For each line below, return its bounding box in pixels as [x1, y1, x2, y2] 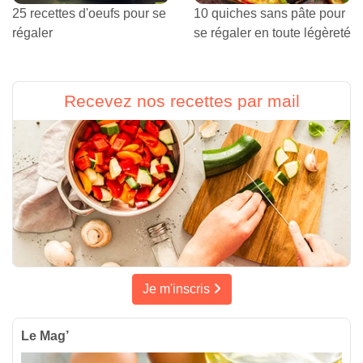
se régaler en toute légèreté [194, 26, 351, 41]
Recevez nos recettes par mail [63, 92, 300, 111]
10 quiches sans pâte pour [194, 6, 345, 21]
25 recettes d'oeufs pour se [12, 6, 166, 21]
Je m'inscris [142, 282, 213, 297]
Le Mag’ [21, 329, 69, 344]
